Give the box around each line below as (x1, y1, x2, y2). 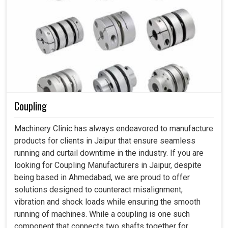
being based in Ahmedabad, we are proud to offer (14, 173, 190, 183)
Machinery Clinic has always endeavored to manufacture (14, 124, 213, 134)
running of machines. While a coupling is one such (14, 209, 190, 219)
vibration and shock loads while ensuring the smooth (14, 197, 201, 207)
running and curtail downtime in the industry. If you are (14, 148, 204, 158)
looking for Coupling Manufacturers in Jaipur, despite (14, 160, 202, 170)
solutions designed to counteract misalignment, (14, 185, 183, 195)
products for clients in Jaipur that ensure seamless (14, 136, 195, 146)
